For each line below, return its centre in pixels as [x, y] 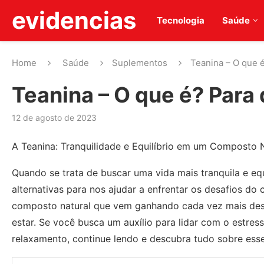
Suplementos [140, 63]
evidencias [74, 20]
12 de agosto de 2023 [54, 118]
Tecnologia [181, 20]
